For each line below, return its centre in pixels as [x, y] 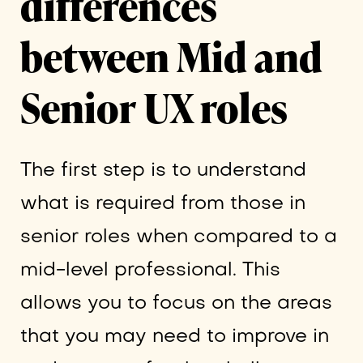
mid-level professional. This [150, 270]
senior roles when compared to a [178, 237]
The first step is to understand [163, 170]
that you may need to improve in [174, 336]
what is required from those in [162, 203]
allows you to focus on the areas [176, 303]
